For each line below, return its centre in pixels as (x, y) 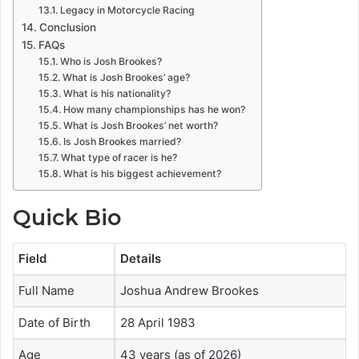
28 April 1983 (158, 323)
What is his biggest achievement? (142, 173)
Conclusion (67, 27)
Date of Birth (54, 323)
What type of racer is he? (119, 157)
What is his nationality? (117, 93)
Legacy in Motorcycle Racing (127, 10)
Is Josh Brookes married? (122, 141)
